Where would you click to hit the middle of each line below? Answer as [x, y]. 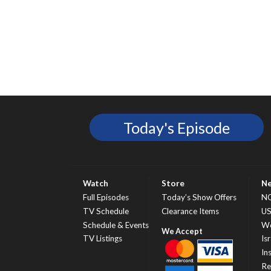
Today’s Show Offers [199, 198]
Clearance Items [190, 211]
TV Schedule [106, 211]
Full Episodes [106, 198]
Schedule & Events [116, 225]
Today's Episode [176, 127]
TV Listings [103, 239]
